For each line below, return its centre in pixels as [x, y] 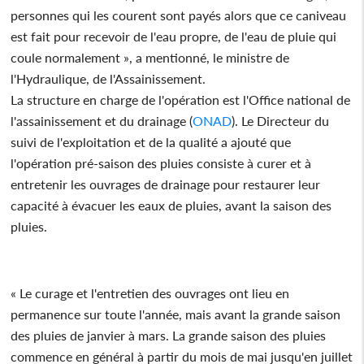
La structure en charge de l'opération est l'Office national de [181, 99]
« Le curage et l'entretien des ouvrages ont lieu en [150, 292]
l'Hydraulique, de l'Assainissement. [108, 78]
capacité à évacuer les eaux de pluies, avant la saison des [171, 205]
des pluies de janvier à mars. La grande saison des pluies [169, 335]
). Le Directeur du [281, 120]
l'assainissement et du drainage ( [102, 120]
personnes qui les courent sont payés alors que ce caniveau [179, 15]
